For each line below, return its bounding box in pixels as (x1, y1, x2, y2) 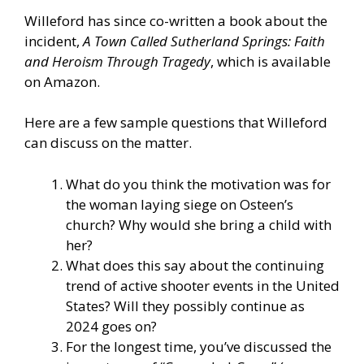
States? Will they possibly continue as (66, 296, 305, 315)
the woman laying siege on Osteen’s (66, 194, 293, 214)
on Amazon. (24, 71, 100, 91)
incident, (24, 31, 83, 50)
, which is (210, 51, 271, 71)
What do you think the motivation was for (66, 174, 331, 193)
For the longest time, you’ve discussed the (66, 336, 331, 356)
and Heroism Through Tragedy (24, 51, 210, 71)
